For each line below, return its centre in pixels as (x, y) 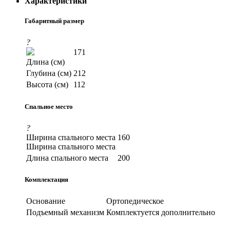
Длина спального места (67, 158)
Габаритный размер (54, 21)
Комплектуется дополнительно (161, 213)
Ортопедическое (135, 201)
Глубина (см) (49, 73)
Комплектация (46, 179)
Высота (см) (47, 85)
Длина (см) (45, 62)
